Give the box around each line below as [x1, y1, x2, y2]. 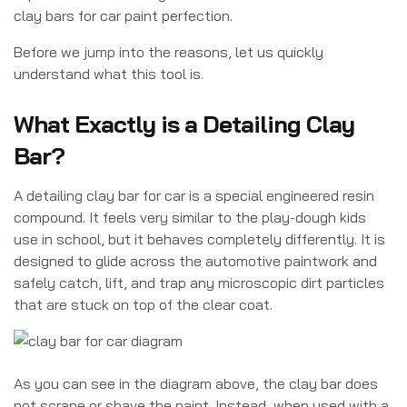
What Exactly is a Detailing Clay [14, 109, 354, 139]
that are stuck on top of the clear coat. [14, 295, 273, 314]
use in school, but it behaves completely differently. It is [14, 230, 385, 249]
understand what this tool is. [14, 65, 203, 83]
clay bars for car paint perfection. [14, 6, 233, 25]
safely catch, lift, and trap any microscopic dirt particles [14, 273, 384, 293]
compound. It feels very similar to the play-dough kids [14, 208, 366, 227]
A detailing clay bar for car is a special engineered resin [14, 186, 374, 205]
